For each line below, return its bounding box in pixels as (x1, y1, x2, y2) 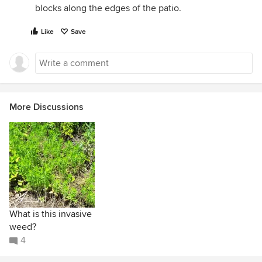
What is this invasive (9, 208, 92, 220)
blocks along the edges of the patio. (35, 2, 181, 14)
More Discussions (9, 101, 84, 113)
